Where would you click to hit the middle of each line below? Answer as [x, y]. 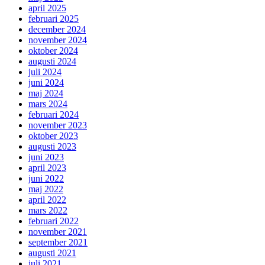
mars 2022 [48, 211]
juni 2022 [46, 179]
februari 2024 [54, 115]
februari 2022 [54, 221]
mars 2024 [48, 104]
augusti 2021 [52, 253]
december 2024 [57, 30]
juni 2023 [46, 157]
